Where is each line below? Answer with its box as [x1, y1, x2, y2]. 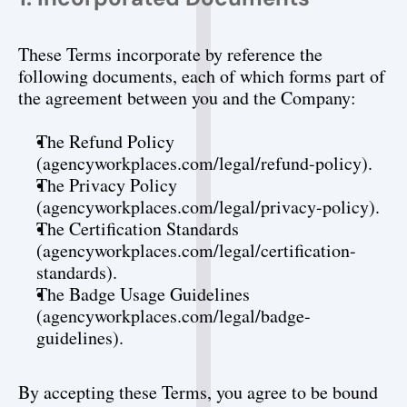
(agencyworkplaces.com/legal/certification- [36, 238, 356, 263]
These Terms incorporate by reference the [18, 42, 323, 66]
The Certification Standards [36, 216, 239, 241]
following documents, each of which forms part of [18, 64, 385, 88]
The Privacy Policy [36, 173, 177, 197]
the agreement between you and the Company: [18, 85, 356, 110]
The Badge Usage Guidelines [36, 282, 250, 306]
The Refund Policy [36, 129, 174, 154]
